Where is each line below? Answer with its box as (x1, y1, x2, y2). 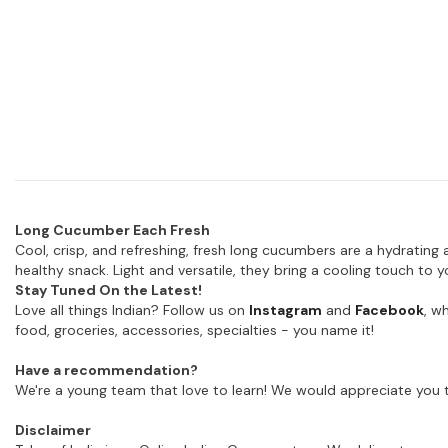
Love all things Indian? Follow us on (15, 301, 249, 320)
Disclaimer (15, 421, 91, 440)
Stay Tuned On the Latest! (15, 281, 202, 300)
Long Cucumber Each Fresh (15, 221, 210, 240)
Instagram (249, 301, 322, 320)
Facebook (355, 301, 424, 320)
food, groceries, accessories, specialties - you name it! (15, 321, 374, 340)
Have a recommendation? (15, 361, 198, 380)
